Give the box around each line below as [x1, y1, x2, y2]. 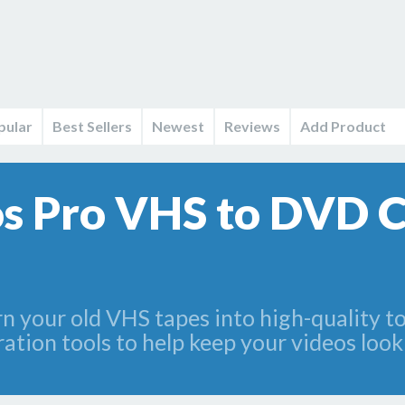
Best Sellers [52, 118, 132, 135]
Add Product [300, 118, 386, 135]
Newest [152, 118, 204, 135]
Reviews [224, 118, 280, 135]
